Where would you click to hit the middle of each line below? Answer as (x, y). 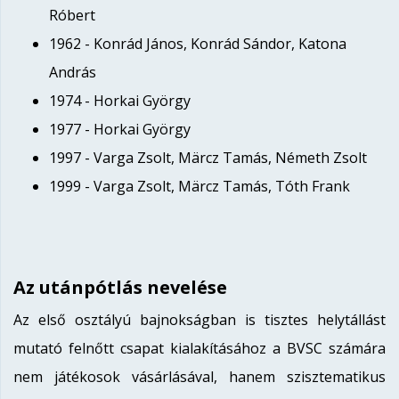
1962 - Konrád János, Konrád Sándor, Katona (198, 44)
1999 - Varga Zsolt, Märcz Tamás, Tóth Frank (199, 186)
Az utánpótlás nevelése (120, 287)
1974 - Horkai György (120, 101)
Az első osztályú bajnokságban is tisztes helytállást (199, 320)
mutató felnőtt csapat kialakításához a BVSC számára (199, 348)
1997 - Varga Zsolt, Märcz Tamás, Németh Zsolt (208, 158)
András (73, 72)
